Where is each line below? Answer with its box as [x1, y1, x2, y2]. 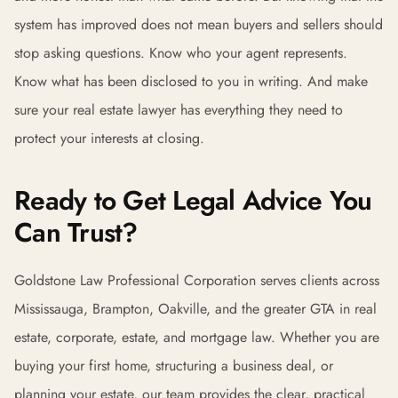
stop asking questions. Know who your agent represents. [14, 43, 347, 63]
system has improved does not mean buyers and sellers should [14, 14, 383, 35]
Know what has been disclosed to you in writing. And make [14, 71, 368, 92]
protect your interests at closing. [14, 128, 204, 148]
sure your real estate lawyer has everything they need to [14, 99, 343, 120]
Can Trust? [14, 213, 138, 251]
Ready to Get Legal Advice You [14, 181, 372, 219]
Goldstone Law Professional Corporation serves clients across [14, 270, 379, 291]
